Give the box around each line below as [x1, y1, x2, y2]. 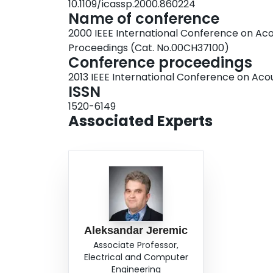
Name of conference [68, 9, 219, 29]
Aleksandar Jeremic [84, 224, 188, 237]
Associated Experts [68, 111, 213, 132]
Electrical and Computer [83, 251, 188, 264]
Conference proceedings [68, 52, 252, 73]
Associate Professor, [93, 239, 179, 252]
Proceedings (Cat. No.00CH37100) [68, 41, 229, 55]
